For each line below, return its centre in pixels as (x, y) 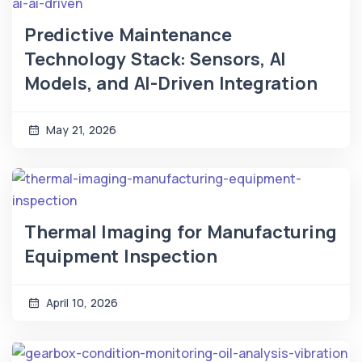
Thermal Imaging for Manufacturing (181, 232)
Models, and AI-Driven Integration (171, 84)
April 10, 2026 (80, 303)
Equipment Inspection (121, 257)
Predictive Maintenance (128, 35)
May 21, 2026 (80, 130)
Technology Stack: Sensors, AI (156, 59)
